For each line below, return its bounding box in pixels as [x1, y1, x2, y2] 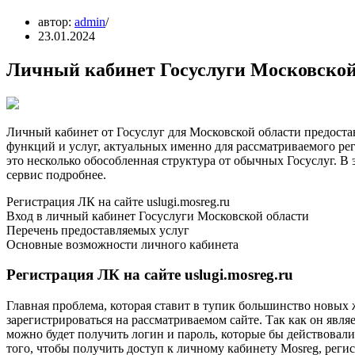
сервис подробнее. [6, 167, 106, 181]
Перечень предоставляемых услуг [6, 223, 189, 237]
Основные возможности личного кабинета [6, 237, 239, 251]
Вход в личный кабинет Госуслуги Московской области [6, 208, 309, 223]
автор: [38, 14, 74, 29]
